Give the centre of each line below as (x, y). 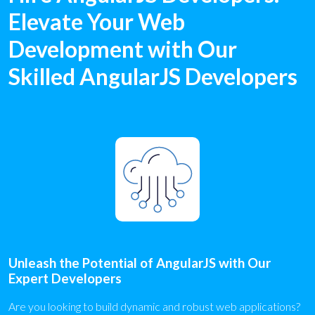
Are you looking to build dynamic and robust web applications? (154, 306)
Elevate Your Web (97, 21)
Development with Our (123, 49)
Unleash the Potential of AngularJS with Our (140, 263)
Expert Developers (65, 279)
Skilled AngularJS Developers (153, 76)
